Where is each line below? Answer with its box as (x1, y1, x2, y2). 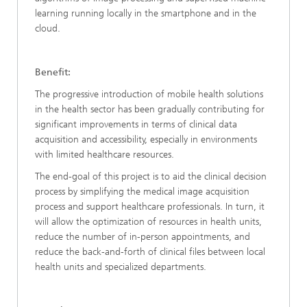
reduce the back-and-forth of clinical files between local (35, 246, 265, 258)
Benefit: (35, 66, 71, 78)
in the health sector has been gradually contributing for (35, 103, 265, 115)
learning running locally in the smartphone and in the (35, 8, 256, 19)
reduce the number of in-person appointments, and (35, 231, 250, 243)
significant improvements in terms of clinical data (35, 119, 237, 130)
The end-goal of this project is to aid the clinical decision (35, 171, 267, 182)
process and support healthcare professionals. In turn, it (35, 201, 265, 212)
